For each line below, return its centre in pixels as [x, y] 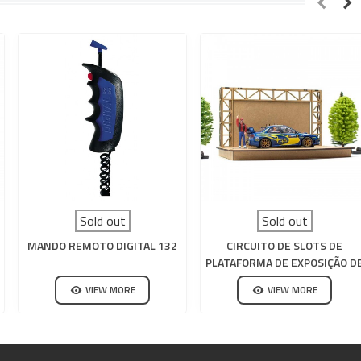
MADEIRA [284, 279]
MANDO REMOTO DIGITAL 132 [102, 245]
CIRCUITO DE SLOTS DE [284, 245]
